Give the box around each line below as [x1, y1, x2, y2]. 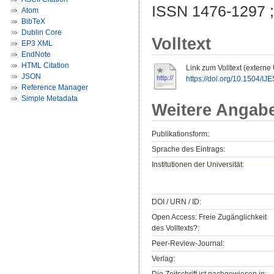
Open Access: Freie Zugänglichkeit [152, 213, 267, 222]
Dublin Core [21, 28, 62, 37]
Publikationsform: [152, 130, 209, 139]
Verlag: [152, 254, 175, 264]
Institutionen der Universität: [152, 160, 244, 169]
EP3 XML [21, 39, 53, 48]
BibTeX [21, 17, 45, 26]
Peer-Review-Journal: [152, 239, 224, 248]
